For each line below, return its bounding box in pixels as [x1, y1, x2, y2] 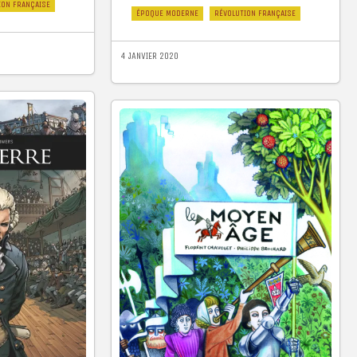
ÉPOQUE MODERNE [136, 8, 198, 19]
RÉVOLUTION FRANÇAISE [214, 8, 296, 19]
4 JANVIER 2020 [121, 50, 178, 62]
